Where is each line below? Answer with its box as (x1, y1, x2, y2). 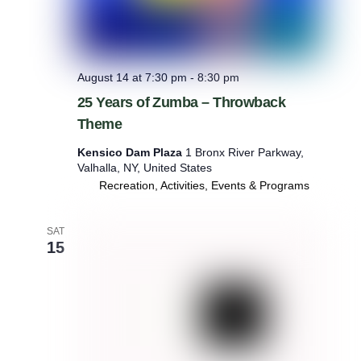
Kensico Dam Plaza (77, 146, 185, 160)
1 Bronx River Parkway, (185, 146, 304, 160)
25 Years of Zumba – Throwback (77, 94, 286, 111)
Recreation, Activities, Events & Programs (98, 179, 309, 193)
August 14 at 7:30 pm (77, 71, 187, 85)
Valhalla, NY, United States (77, 161, 212, 175)
